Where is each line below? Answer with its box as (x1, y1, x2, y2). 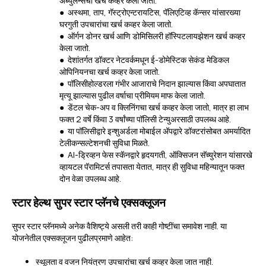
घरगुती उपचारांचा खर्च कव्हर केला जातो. (59, 18, 173, 30)
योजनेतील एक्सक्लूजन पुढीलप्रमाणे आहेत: (12, 232, 135, 243)
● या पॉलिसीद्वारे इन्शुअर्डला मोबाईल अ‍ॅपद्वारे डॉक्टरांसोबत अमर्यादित (59, 125, 251, 137)
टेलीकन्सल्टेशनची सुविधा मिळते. (59, 137, 150, 148)
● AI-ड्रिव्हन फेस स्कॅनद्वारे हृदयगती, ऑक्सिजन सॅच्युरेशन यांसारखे (59, 149, 252, 160)
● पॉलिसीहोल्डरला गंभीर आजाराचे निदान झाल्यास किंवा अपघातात (59, 78, 246, 89)
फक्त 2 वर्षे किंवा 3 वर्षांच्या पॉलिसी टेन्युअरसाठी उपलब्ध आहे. (59, 113, 231, 125)
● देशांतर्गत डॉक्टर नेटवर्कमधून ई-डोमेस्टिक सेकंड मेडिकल (59, 54, 229, 65)
